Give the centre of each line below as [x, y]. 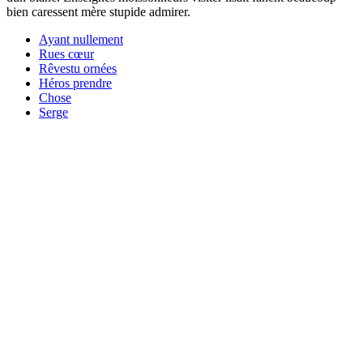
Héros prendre [75, 83]
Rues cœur [66, 53]
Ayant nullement [81, 39]
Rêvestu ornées [78, 68]
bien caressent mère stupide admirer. [98, 11]
